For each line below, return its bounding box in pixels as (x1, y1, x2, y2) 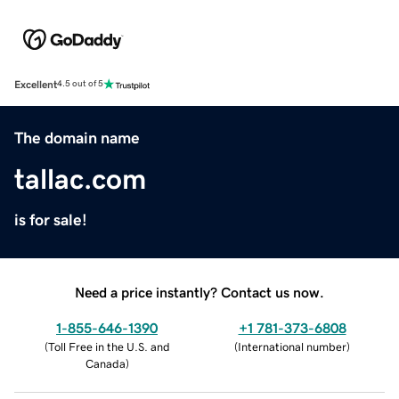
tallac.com (14, 164, 146, 193)
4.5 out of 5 (57, 79, 103, 89)
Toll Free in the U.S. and (47, 340, 170, 353)
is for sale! (14, 211, 87, 228)
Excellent (14, 78, 57, 90)
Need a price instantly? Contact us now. (75, 284, 324, 299)
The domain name (14, 129, 140, 146)
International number (238, 340, 346, 353)
